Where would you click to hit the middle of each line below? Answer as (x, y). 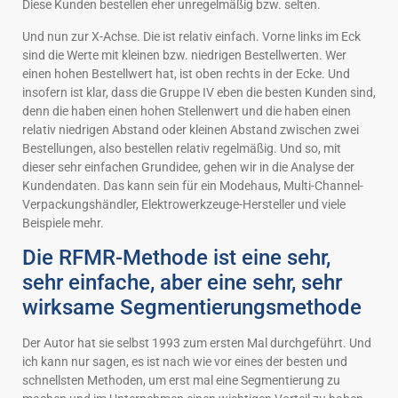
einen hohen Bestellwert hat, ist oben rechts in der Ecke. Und (186, 73)
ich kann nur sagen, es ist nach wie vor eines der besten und (185, 362)
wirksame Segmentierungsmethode (192, 308)
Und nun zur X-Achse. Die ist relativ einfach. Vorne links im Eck (191, 36)
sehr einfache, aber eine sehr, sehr (182, 283)
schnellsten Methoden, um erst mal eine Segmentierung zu (181, 381)
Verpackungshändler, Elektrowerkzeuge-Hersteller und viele (184, 204)
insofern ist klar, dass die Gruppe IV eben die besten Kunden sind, (199, 92)
